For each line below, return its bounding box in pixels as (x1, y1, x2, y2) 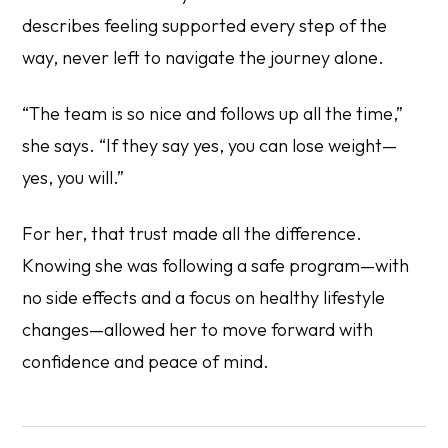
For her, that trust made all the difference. (22, 221, 363, 245)
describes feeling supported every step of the (22, 13, 388, 37)
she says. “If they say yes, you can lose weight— (22, 133, 398, 157)
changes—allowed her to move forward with (22, 317, 374, 341)
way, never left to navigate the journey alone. (22, 45, 385, 69)
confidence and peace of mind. (22, 349, 270, 373)
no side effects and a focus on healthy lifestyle (22, 285, 386, 309)
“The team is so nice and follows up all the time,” (22, 101, 404, 125)
